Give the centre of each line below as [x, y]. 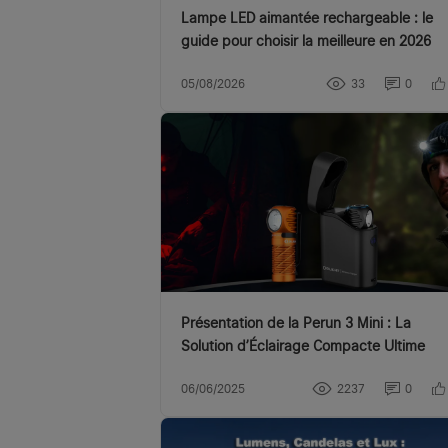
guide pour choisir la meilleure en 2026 [306, 41]
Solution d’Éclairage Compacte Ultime [303, 345]
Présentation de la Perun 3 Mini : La [296, 322]
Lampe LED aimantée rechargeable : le [307, 18]
